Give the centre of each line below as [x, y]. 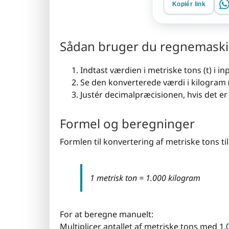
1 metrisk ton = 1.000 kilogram [145, 178]
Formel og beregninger [127, 123]
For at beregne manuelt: [107, 214]
